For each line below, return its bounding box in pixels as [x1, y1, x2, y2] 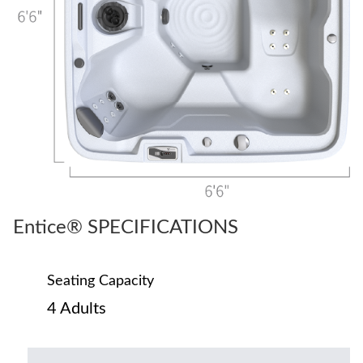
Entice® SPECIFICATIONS [13, 217, 238, 237]
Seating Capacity [46, 273, 154, 288]
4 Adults [46, 300, 106, 317]
